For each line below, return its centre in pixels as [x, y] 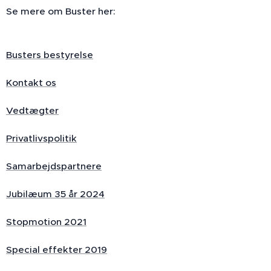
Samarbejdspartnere [54, 166]
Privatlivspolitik [41, 138]
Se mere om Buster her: [61, 11]
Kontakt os [31, 82]
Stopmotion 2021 [46, 221]
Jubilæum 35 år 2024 [55, 194]
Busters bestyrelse [50, 54]
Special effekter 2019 [57, 249]
